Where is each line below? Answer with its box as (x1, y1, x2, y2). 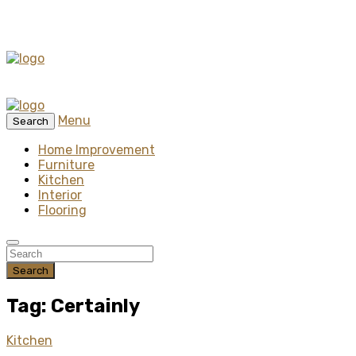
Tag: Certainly (6, 294, 140, 317)
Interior (38, 188, 82, 203)
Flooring (38, 203, 87, 218)
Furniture (38, 157, 95, 172)
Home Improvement (38, 142, 155, 157)
